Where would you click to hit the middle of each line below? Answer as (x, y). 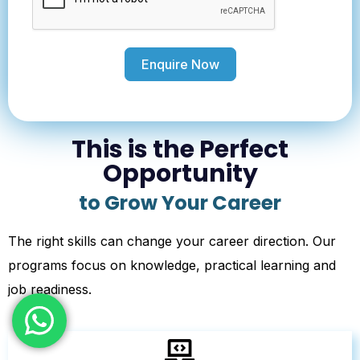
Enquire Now (180, 65)
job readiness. (50, 290)
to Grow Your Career (180, 203)
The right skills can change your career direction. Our (172, 241)
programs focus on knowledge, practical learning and (172, 266)
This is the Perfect (180, 150)
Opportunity (180, 174)
